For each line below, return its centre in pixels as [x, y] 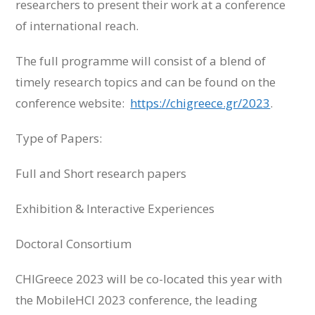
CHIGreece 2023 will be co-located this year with [149, 278]
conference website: [73, 103]
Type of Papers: [59, 138]
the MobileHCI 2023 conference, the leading [137, 300]
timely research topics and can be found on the [146, 82]
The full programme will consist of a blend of [141, 60]
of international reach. [77, 25]
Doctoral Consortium [74, 243]
